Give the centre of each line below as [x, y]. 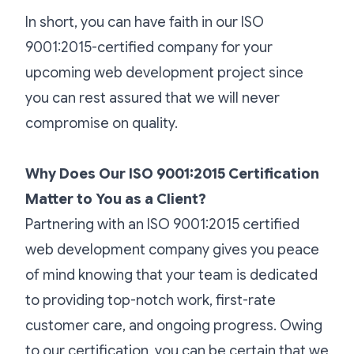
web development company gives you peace [172, 249]
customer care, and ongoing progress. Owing [174, 325]
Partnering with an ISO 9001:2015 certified [162, 224]
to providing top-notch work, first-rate [151, 300]
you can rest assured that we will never [153, 98]
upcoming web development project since [164, 72]
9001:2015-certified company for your [149, 47]
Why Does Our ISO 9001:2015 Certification [172, 173]
